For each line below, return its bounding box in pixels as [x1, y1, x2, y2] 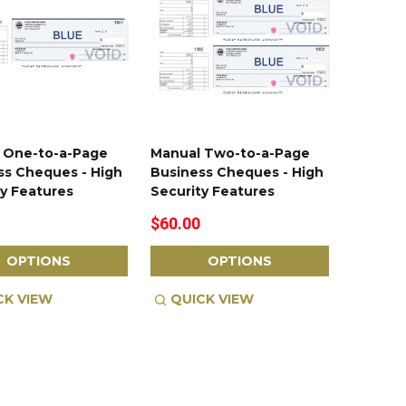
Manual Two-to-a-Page [150, 144, 311, 161]
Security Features [150, 182, 275, 199]
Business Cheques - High [150, 163, 324, 180]
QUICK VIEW [170, 290, 255, 307]
